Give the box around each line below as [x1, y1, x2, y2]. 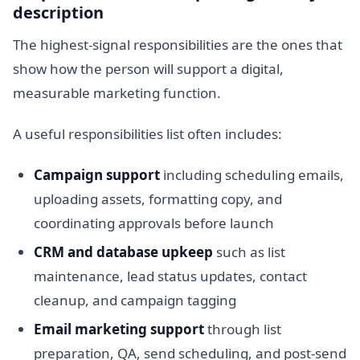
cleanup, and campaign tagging [33, 291, 236, 310]
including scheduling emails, [159, 166, 344, 185]
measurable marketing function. [13, 83, 221, 102]
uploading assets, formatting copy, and [33, 190, 282, 209]
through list [203, 320, 281, 339]
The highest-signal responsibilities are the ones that [13, 35, 342, 54]
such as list [212, 243, 285, 262]
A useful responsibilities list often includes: [13, 125, 282, 144]
